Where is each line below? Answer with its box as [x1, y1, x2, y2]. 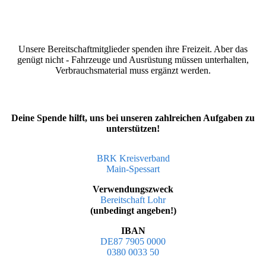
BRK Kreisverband [96, 153, 170, 164]
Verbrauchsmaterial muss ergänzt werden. [55, 65, 211, 76]
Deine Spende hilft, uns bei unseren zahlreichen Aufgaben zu [11, 113, 255, 123]
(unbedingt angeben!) [90, 205, 176, 216]
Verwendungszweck [93, 184, 173, 195]
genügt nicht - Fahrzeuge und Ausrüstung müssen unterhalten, [17, 55, 249, 65]
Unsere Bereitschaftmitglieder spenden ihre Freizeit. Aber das [18, 44, 248, 55]
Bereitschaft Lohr [100, 195, 166, 205]
